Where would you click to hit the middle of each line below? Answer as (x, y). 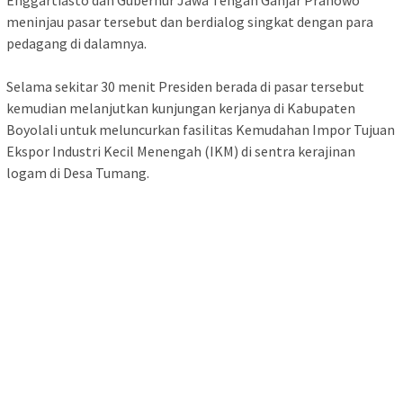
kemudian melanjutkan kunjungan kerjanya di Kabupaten (181, 108)
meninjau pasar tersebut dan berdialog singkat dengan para (190, 22)
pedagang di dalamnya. (76, 44)
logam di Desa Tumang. (78, 173)
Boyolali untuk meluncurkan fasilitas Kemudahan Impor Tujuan (201, 130)
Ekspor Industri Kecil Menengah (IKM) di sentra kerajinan (181, 152)
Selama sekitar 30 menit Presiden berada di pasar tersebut (185, 87)
